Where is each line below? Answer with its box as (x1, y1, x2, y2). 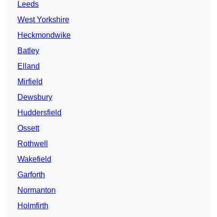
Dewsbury (17, 93, 52, 102)
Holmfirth (17, 201, 48, 210)
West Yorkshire (17, 15, 69, 24)
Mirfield (17, 77, 43, 86)
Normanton (17, 186, 56, 195)
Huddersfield (17, 108, 62, 117)
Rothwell (17, 139, 48, 148)
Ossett (17, 124, 39, 133)
